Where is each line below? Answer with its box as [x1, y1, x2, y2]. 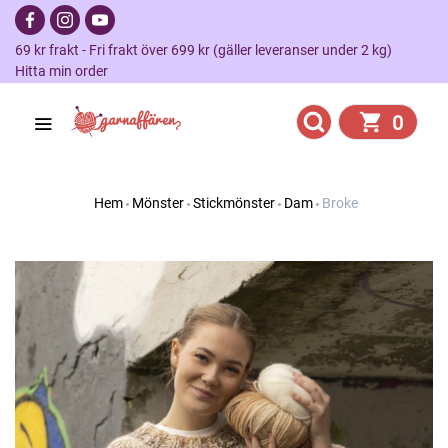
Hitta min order [15, 63, 108, 79]
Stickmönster [192, 195, 275, 211]
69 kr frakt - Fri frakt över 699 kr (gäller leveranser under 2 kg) [15, 42, 404, 58]
